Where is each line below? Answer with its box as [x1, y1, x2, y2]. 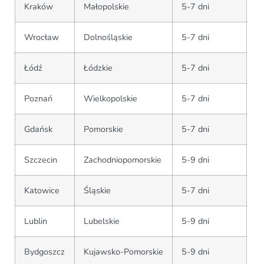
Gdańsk [24, 123, 52, 135]
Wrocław [24, 31, 59, 43]
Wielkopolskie [84, 92, 137, 104]
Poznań [24, 92, 52, 104]
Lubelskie [84, 214, 120, 227]
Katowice [24, 184, 60, 196]
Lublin [24, 214, 47, 227]
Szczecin [24, 153, 57, 166]
